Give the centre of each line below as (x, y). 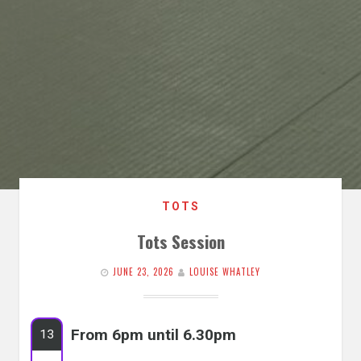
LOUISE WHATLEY (225, 272)
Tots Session (180, 242)
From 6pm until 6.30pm (154, 335)
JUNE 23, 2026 (143, 272)
